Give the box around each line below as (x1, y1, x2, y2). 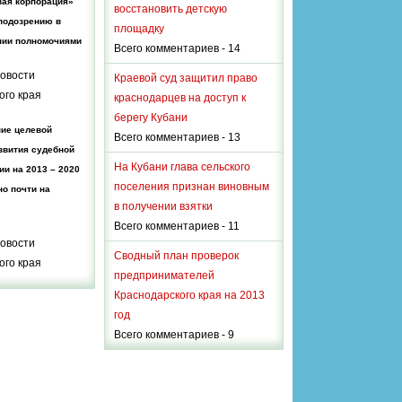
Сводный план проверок (114, 249, 239, 262)
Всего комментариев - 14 (114, 41, 240, 55)
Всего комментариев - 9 (114, 328, 234, 341)
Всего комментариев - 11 (114, 219, 240, 232)
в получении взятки (114, 199, 213, 213)
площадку (114, 22, 164, 35)
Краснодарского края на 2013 (114, 288, 265, 301)
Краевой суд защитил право (114, 71, 258, 84)
